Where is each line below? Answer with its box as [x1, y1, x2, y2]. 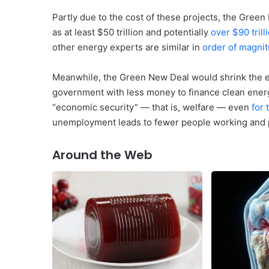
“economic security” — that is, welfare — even [52, 101, 252, 113]
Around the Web [52, 146, 153, 163]
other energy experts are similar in [52, 41, 202, 53]
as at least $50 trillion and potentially [52, 26, 211, 38]
